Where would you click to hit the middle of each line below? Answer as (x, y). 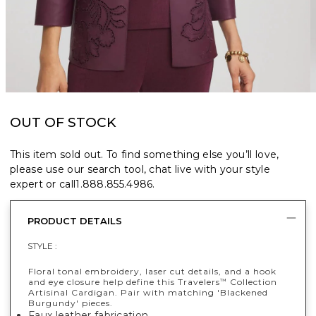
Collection (252, 281)
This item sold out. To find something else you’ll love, (145, 154)
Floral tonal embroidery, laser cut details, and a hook (152, 271)
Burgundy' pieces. (72, 303)
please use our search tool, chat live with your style (140, 169)
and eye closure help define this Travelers (124, 281)
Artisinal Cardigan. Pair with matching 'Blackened (148, 292)
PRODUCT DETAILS (75, 220)
